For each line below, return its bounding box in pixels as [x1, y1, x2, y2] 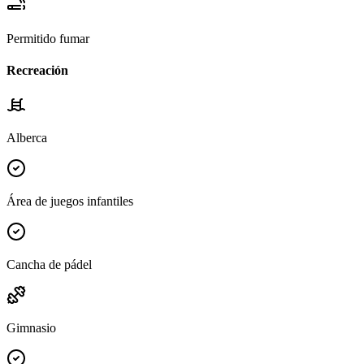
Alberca [6, 131, 47, 145]
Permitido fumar [6, 31, 89, 45]
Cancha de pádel [6, 258, 92, 272]
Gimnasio [6, 321, 56, 336]
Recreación [6, 63, 68, 77]
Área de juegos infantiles [6, 194, 133, 209]
